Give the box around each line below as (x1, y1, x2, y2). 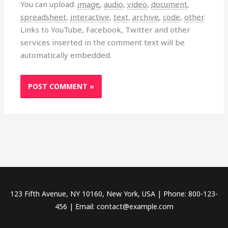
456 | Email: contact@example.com (54, 202, 174, 212)
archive (132, 12, 159, 22)
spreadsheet (20, 12, 67, 22)
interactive (70, 12, 110, 22)
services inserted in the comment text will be (20, 37, 185, 48)
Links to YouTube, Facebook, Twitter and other (20, 24, 191, 35)
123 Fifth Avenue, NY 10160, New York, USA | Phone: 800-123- (10, 189, 218, 199)
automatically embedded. (20, 50, 112, 61)
